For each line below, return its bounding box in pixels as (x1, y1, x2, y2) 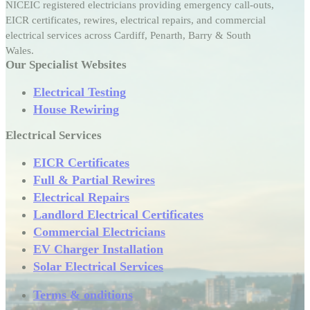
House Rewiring (33, 102, 119, 116)
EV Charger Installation (33, 241, 163, 256)
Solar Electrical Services (33, 259, 163, 273)
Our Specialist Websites (6, 57, 127, 71)
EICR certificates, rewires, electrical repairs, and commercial (6, 14, 266, 26)
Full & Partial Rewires (33, 172, 155, 187)
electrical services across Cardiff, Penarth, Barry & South (6, 29, 251, 41)
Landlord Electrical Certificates (33, 207, 203, 221)
